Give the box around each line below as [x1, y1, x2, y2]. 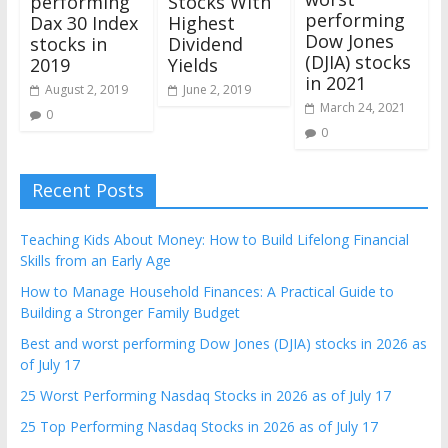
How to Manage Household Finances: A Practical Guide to [19, 282, 394, 302]
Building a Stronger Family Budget [19, 303, 240, 323]
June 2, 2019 [182, 81, 251, 99]
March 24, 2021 [320, 99, 407, 117]
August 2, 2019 [44, 81, 128, 98]
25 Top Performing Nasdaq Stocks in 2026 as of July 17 [19, 417, 378, 437]
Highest [167, 11, 235, 36]
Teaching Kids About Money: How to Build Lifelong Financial [19, 230, 409, 250]
